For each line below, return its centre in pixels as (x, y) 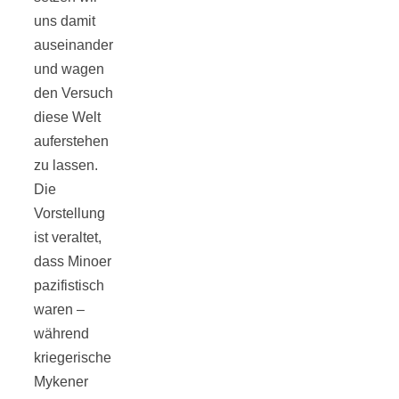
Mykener (61, 382)
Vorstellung (69, 214)
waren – (59, 310)
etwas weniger (277, 319)
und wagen (69, 69)
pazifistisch (69, 286)
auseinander (73, 45)
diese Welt (67, 118)
